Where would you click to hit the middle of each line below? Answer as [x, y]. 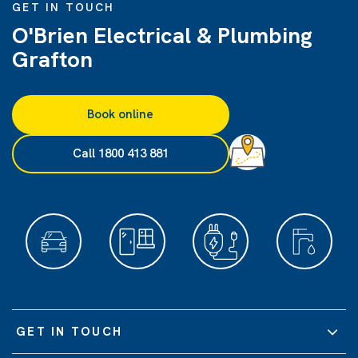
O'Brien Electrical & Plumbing [162, 36]
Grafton [52, 60]
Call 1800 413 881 [120, 154]
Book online [121, 115]
